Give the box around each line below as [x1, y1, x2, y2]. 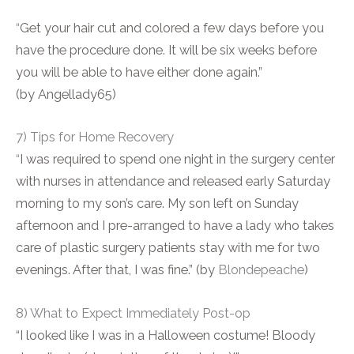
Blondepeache [218, 262, 304, 278]
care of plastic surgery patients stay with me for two [16, 240, 320, 256]
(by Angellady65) [16, 87, 116, 103]
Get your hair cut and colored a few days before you [20, 21, 324, 36]
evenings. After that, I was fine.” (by [16, 262, 218, 278]
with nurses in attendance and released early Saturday [16, 174, 330, 190]
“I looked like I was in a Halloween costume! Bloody [16, 327, 315, 343]
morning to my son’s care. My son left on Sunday [16, 196, 299, 212]
